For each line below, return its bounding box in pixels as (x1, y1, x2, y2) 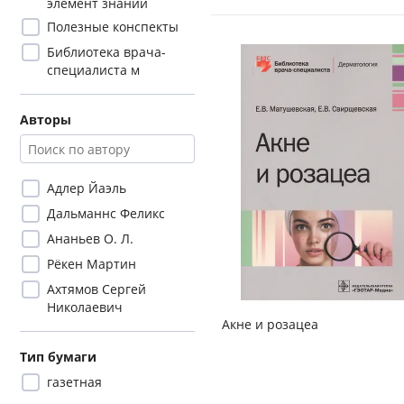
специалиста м (47, 61, 140, 78)
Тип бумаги (20, 348, 96, 365)
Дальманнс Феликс (47, 205, 165, 222)
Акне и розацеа (222, 316, 318, 333)
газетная (47, 373, 102, 390)
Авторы (20, 111, 71, 128)
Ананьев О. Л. (47, 230, 133, 247)
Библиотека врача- (47, 43, 166, 60)
